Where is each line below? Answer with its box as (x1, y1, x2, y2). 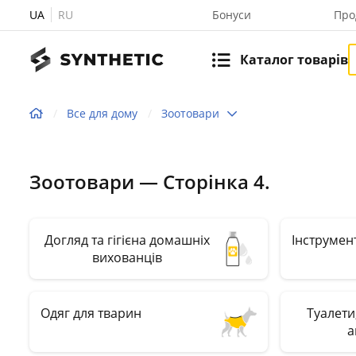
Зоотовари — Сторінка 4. (29, 168, 270, 195)
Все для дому (67, 105, 137, 121)
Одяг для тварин (41, 304, 141, 322)
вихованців (92, 249, 162, 266)
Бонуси (212, 7, 251, 22)
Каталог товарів (240, 50, 348, 68)
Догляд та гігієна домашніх (44, 231, 210, 249)
